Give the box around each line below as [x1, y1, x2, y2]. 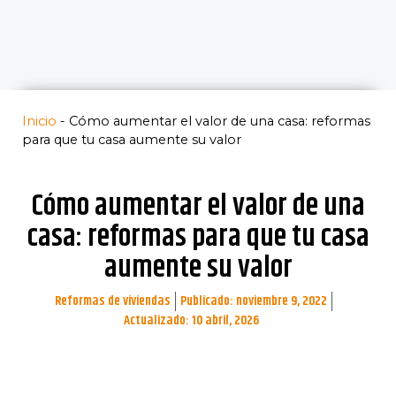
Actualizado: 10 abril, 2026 [124, 309, 259, 331]
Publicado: [180, 290, 236, 311]
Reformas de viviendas [55, 290, 171, 311]
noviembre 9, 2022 [236, 290, 327, 311]
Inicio [22, 113, 57, 129]
